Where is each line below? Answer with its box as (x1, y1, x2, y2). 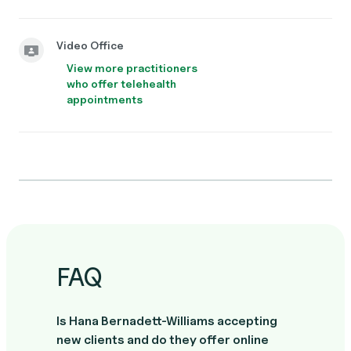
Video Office (56, 38, 124, 52)
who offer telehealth (67, 77, 176, 90)
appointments (67, 92, 143, 106)
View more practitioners (67, 61, 197, 74)
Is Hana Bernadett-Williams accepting (56, 313, 277, 328)
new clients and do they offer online (56, 332, 269, 347)
